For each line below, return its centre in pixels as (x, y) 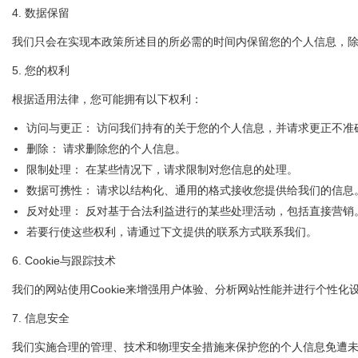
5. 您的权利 (41, 70)
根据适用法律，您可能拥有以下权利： (107, 99)
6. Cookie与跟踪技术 (64, 261)
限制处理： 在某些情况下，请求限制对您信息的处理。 (162, 169)
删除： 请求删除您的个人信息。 (106, 149)
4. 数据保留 (41, 13)
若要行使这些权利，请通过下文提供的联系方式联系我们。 (172, 232)
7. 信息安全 (41, 318)
